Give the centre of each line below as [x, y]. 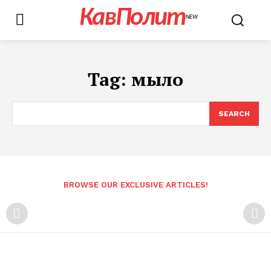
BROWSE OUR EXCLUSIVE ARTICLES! [135, 185]
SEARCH [234, 114]
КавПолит [132, 18]
